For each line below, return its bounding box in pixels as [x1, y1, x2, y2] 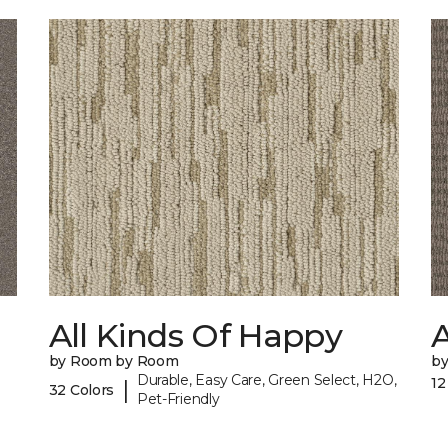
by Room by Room [48, 352, 179, 371]
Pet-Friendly [136, 390, 220, 409]
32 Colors [48, 380, 115, 399]
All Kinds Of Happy [48, 316, 343, 356]
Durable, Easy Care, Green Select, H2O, [136, 371, 397, 390]
